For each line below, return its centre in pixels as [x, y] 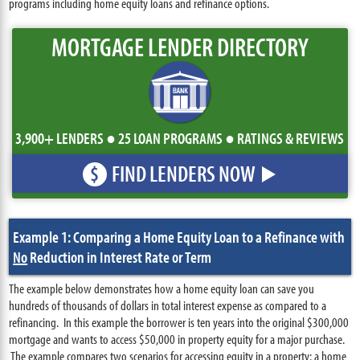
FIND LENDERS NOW [183, 173]
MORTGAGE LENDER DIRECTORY [180, 47]
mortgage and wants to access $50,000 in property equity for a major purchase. [177, 339]
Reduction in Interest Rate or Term [120, 257]
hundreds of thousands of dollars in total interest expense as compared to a [168, 305]
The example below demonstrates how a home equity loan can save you [162, 288]
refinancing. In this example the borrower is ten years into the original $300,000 [179, 322]
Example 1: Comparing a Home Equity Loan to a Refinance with [179, 237]
